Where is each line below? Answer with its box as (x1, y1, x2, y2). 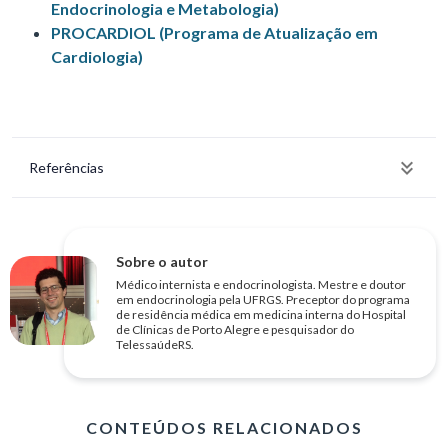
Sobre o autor (116, 253, 208, 271)
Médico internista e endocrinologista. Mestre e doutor (116, 277, 406, 293)
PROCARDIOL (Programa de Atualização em (51, 23, 378, 43)
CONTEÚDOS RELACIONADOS (85, 418, 363, 438)
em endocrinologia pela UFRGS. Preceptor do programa (116, 292, 410, 308)
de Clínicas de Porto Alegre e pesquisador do (116, 322, 354, 338)
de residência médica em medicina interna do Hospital (116, 307, 406, 323)
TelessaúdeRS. (116, 337, 194, 353)
